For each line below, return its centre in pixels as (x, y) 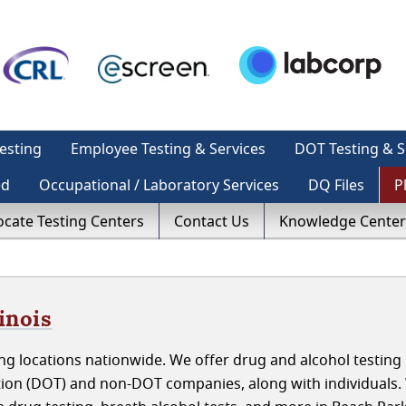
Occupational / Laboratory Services (159, 185)
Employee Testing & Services (168, 149)
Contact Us (212, 221)
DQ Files (336, 185)
